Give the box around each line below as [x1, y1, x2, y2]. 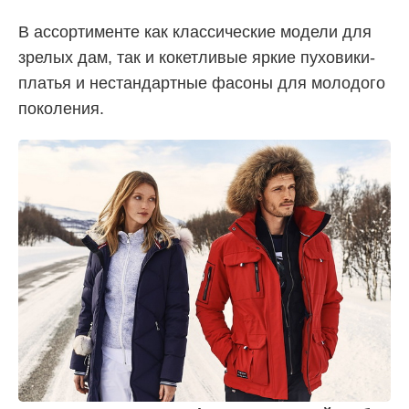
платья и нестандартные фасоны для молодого [18, 73, 385, 92]
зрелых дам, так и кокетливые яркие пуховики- [18, 47, 375, 67]
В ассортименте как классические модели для [18, 22, 372, 41]
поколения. [18, 99, 104, 118]
